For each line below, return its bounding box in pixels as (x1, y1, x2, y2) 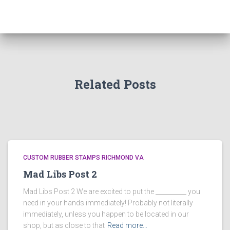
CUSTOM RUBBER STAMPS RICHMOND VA (23, 154, 144, 161)
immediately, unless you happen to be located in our (23, 209, 189, 218)
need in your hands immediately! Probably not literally (23, 198, 193, 207)
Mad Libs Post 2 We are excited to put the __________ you (23, 187, 200, 196)
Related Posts (74, 75, 156, 92)
